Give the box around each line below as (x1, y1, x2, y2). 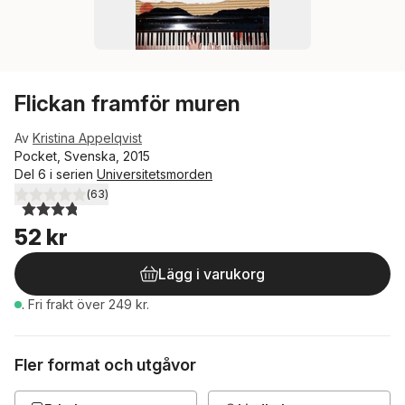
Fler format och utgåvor (14, 355, 196, 374)
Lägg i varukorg (158, 265, 265, 283)
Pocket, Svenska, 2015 (14, 148, 150, 164)
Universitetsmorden (97, 166, 212, 182)
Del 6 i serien (14, 166, 97, 182)
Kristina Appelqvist (33, 130, 142, 146)
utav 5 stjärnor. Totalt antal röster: (33, 193, 232, 210)
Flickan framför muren (14, 90, 240, 117)
